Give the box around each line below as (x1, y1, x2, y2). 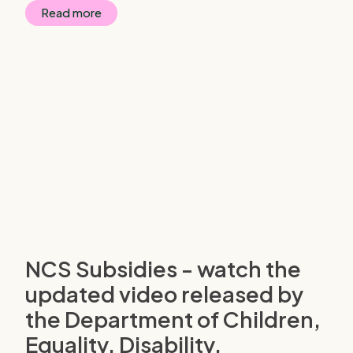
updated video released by (25, 281, 303, 308)
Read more (41, 6, 102, 20)
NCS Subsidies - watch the (25, 255, 301, 283)
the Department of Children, (25, 306, 321, 333)
